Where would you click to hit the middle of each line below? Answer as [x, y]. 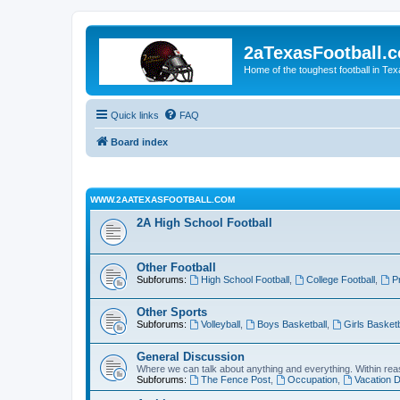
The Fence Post [235, 379]
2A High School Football [204, 223]
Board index [139, 142]
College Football [340, 279]
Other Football [176, 267]
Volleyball [220, 324]
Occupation [312, 379]
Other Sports [172, 312]
